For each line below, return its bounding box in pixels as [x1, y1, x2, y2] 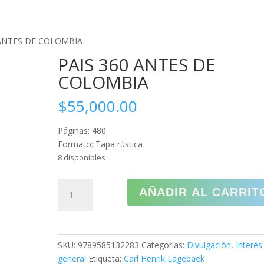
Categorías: [141, 239, 187, 250]
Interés [236, 239, 263, 250]
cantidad [57, 247, 90, 258]
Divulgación [187, 239, 232, 250]
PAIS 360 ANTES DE [58, 52, 216, 77]
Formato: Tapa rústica [58, 138, 143, 150]
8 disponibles [58, 152, 106, 163]
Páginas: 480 [58, 125, 107, 136]
